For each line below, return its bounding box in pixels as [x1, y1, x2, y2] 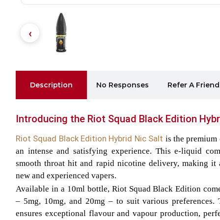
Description [29, 80, 73, 89]
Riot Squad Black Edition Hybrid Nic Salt [16, 134, 164, 144]
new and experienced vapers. [16, 171, 116, 181]
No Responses [96, 80, 149, 89]
